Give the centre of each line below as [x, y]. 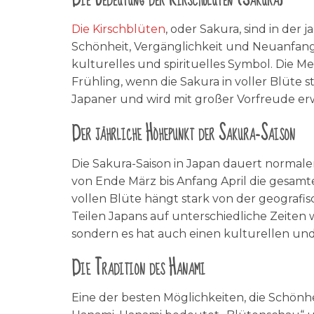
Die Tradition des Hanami [138, 268]
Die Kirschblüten [118, 29]
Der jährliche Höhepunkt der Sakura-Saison [183, 134]
